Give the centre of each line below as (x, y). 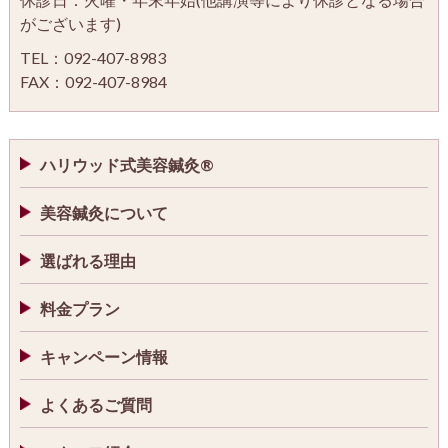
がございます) (70, 24)
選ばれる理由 (87, 261)
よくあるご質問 (95, 405)
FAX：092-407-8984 (93, 82)
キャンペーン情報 (103, 357)
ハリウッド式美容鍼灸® (126, 165)
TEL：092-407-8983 (92, 58)
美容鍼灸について (103, 213)
